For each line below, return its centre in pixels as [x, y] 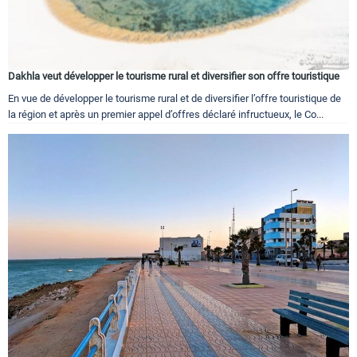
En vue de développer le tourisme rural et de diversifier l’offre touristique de [175, 98]
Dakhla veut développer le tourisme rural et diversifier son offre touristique [174, 76]
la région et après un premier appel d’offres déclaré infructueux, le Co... [166, 114]
